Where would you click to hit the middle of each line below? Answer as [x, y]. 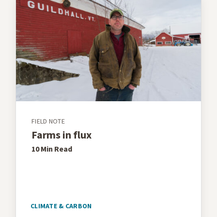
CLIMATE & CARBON [61, 206]
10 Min [42, 149]
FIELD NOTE [48, 121]
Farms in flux [62, 135]
